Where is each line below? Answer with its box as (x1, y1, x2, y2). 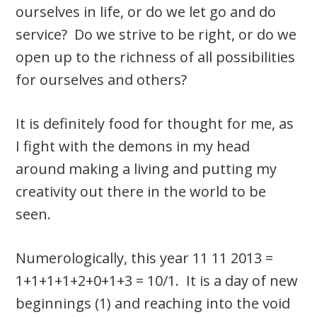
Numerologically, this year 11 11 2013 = (16, 248, 274, 267)
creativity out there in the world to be (16, 181, 267, 201)
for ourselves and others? (16, 69, 188, 89)
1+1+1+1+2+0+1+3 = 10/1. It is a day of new (16, 270, 299, 290)
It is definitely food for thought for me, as (16, 113, 294, 133)
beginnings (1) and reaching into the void (16, 293, 291, 313)
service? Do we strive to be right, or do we (16, 24, 297, 44)
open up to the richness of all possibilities (16, 47, 296, 67)
